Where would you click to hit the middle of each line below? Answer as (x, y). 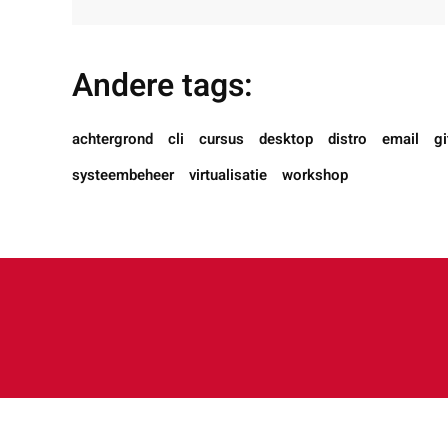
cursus (221, 139)
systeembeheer (123, 175)
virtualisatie (228, 175)
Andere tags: (162, 85)
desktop (286, 139)
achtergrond (112, 139)
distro (347, 139)
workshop (315, 175)
